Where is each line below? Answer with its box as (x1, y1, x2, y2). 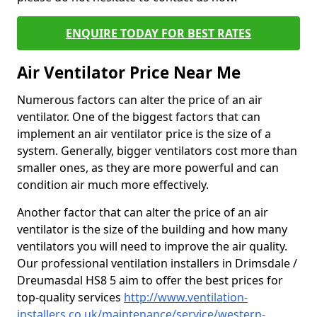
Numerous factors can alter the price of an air (17, 91, 263, 108)
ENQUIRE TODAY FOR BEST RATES (66, 25, 251, 41)
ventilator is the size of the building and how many (17, 221, 287, 237)
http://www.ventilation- (124, 289, 248, 305)
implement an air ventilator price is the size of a (17, 125, 271, 142)
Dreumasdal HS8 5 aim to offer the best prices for (17, 272, 283, 288)
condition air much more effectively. (17, 176, 209, 192)
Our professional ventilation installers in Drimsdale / (17, 255, 297, 271)
